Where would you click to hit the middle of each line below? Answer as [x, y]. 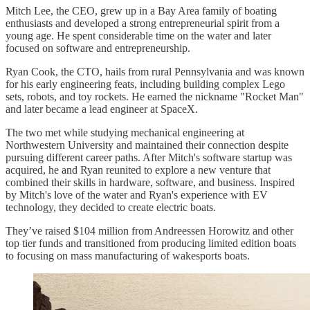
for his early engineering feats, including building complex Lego [145, 84]
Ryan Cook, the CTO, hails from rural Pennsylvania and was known [155, 72]
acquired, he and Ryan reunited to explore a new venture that [138, 170]
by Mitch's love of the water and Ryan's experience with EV [137, 195]
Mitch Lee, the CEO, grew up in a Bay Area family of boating [141, 11]
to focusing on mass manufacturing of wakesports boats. [128, 256]
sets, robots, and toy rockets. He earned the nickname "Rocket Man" [155, 97]
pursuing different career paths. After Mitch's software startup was [149, 158]
